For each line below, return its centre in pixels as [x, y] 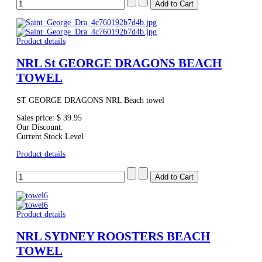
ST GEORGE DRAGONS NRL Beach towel [90, 100]
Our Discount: [40, 127]
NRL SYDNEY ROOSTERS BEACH [113, 237]
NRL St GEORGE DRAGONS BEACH [119, 63]
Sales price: [37, 118]
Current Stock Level [50, 136]
